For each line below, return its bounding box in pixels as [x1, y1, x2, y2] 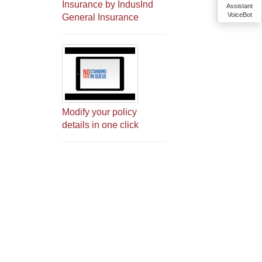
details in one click [62, 120, 139, 130]
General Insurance [62, 12, 139, 22]
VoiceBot [227, 11, 252, 18]
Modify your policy [62, 107, 137, 117]
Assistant [226, 2, 253, 9]
